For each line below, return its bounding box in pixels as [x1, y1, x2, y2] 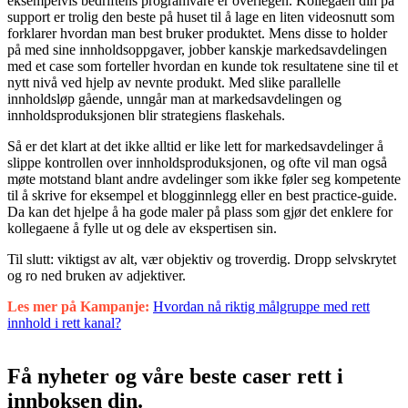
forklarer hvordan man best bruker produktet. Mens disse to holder [7, 25, 387, 41]
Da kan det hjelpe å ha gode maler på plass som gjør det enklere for [7, 203, 393, 219]
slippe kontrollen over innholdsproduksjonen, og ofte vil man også [7, 154, 387, 170]
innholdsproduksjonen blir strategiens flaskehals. [7, 107, 285, 123]
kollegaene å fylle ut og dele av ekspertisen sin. [7, 219, 277, 236]
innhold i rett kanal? [7, 314, 121, 331]
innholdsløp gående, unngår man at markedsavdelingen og [7, 90, 342, 107]
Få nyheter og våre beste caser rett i [7, 363, 343, 388]
